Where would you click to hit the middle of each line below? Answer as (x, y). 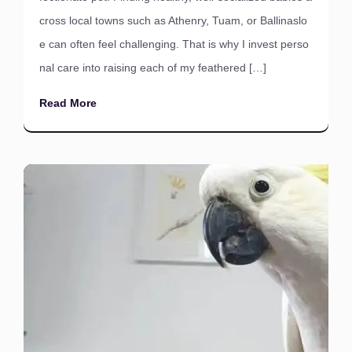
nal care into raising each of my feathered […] (153, 68)
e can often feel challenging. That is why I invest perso (174, 44)
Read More (68, 103)
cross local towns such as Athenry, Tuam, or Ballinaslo (173, 20)
